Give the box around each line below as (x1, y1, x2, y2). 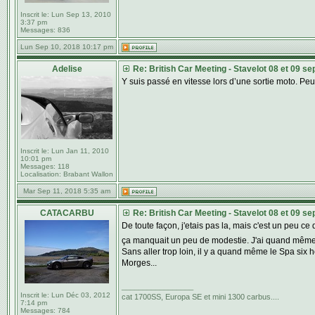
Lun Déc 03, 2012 (49, 291, 110, 299)
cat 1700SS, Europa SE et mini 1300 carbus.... (122, 292, 279, 301)
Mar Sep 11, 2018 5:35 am (23, 187, 110, 195)
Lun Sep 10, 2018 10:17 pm (20, 43, 113, 51)
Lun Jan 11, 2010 (49, 147, 109, 155)
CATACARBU (39, 208, 94, 218)
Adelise (51, 64, 82, 74)
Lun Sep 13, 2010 (49, 11, 111, 18)
